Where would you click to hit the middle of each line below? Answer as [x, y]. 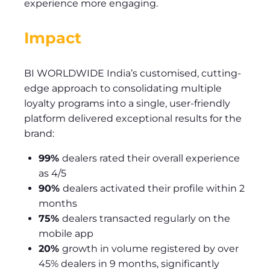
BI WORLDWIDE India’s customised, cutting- [133, 73]
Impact [53, 38]
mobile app [66, 233]
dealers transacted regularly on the [146, 218]
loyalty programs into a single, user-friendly [127, 103]
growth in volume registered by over [150, 248]
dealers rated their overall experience [151, 158]
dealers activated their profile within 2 [154, 188]
